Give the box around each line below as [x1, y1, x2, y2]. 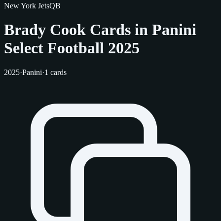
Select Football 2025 [4, 39, 140, 57]
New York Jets [4, 1, 49, 10]
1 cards [44, 68, 67, 76]
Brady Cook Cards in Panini [4, 21, 196, 39]
